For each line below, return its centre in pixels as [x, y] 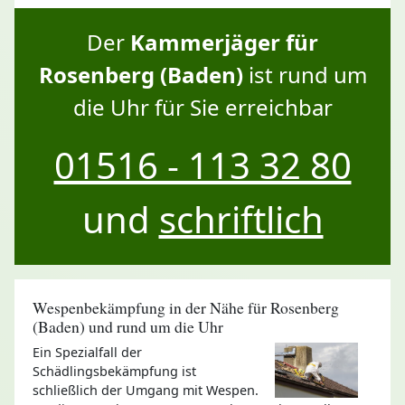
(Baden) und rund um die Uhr [128, 325]
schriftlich [241, 219]
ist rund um [305, 74]
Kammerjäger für [224, 42]
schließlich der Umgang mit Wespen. [146, 390]
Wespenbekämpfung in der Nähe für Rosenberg [186, 306]
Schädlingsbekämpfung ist [114, 371]
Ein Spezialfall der [87, 352]
